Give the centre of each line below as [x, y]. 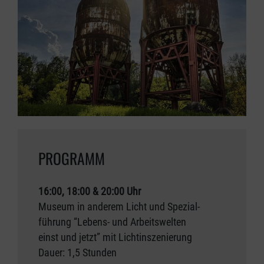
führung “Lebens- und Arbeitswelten [112, 222]
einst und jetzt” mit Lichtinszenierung [115, 238]
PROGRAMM [72, 158]
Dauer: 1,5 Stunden [77, 253]
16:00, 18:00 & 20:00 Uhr [90, 192]
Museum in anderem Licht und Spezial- [119, 207]
